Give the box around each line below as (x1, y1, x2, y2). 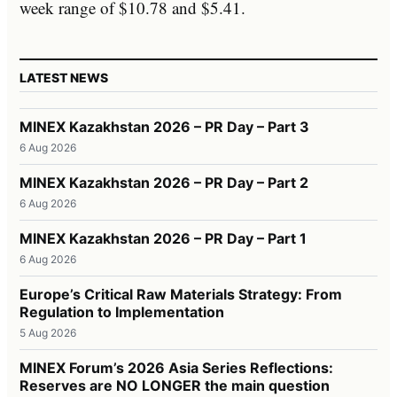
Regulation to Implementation (19, 302, 224, 321)
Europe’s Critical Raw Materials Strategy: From (19, 284, 342, 303)
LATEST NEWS (19, 69, 108, 85)
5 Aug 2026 (19, 325, 76, 339)
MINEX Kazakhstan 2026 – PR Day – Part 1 (19, 229, 307, 247)
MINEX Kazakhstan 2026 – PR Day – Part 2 (19, 173, 308, 191)
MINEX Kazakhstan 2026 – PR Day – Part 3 (19, 117, 309, 136)
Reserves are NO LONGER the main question (19, 376, 330, 394)
